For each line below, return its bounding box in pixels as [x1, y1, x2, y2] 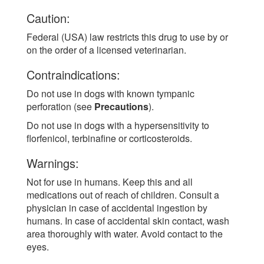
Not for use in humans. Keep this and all [27, 174, 193, 189]
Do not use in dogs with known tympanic [27, 86, 194, 100]
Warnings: [27, 154, 79, 171]
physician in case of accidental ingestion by [27, 200, 207, 214]
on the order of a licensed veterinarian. [27, 42, 186, 57]
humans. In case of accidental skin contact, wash [27, 213, 229, 227]
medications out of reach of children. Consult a [27, 187, 219, 202]
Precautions [94, 99, 148, 113]
